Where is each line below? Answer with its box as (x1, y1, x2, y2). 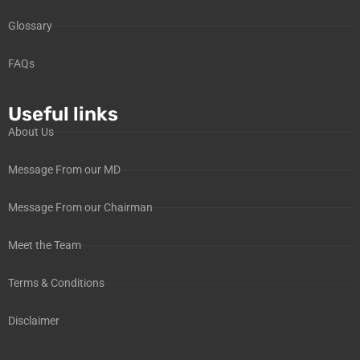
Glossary (8, 18, 52, 32)
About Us (8, 125, 54, 138)
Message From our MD (8, 162, 121, 176)
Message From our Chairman (8, 200, 153, 214)
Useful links (8, 102, 118, 125)
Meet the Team (8, 238, 81, 252)
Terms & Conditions (8, 276, 104, 289)
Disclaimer (8, 313, 59, 327)
